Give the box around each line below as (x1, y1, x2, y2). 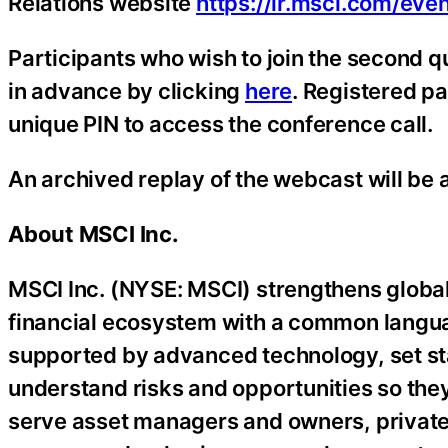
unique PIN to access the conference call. (8, 111, 433, 137)
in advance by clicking (8, 78, 245, 104)
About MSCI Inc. (8, 221, 179, 247)
